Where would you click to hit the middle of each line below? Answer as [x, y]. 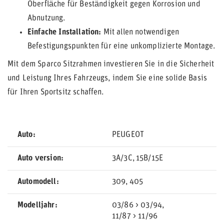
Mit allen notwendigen [140, 32]
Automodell [37, 182]
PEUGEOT [128, 135]
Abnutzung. [46, 18]
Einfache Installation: [64, 32]
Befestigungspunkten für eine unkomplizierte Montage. [121, 46]
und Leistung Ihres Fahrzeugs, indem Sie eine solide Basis [107, 78]
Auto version [39, 158]
